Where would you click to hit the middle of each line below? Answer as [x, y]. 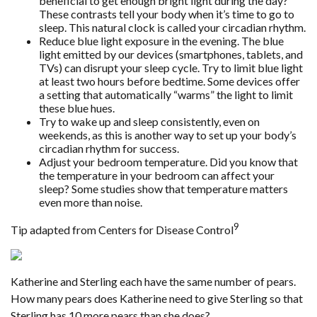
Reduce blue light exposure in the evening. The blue [161, 40]
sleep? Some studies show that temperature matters [163, 188]
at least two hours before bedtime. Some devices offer [169, 81]
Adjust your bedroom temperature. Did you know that [168, 161]
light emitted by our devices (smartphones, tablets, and [171, 54]
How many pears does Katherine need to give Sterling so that [157, 298]
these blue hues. [77, 108]
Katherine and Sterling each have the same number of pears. [153, 281]
